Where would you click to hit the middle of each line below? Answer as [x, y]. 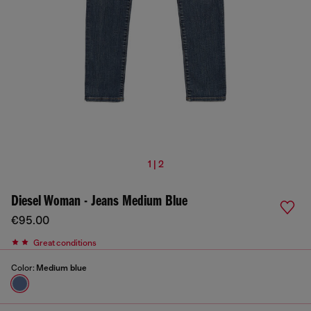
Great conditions [65, 243]
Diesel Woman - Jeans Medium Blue [99, 202]
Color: [24, 268]
